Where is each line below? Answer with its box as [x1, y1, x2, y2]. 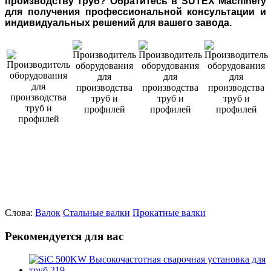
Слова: [5, 207, 33, 218]
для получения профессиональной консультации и [5, 6, 266, 17]
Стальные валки [63, 207, 130, 218]
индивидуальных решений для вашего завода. [5, 17, 232, 28]
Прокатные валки [132, 207, 206, 218]
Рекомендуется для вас [5, 229, 123, 243]
